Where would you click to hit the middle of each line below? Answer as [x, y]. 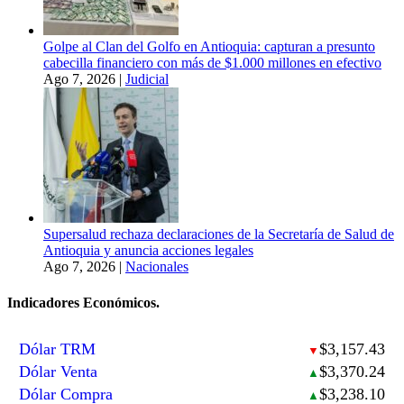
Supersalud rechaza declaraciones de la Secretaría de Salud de [219, 234]
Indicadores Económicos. [83, 302]
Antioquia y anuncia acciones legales [148, 251]
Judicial [147, 79]
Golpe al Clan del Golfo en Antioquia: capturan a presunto [209, 47]
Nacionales [157, 267]
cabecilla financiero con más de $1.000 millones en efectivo [212, 63]
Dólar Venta [59, 371]
